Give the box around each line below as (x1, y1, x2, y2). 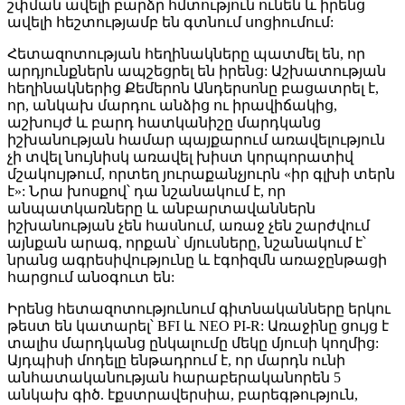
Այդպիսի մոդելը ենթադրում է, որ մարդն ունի (7, 353, 345, 369)
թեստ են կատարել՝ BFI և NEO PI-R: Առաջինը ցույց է (7, 318, 389, 334)
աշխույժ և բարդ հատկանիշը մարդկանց (7, 115, 321, 131)
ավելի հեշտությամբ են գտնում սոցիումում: (7, 14, 334, 31)
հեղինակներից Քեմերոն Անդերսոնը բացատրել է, (7, 80, 379, 97)
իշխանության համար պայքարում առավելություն (7, 132, 385, 148)
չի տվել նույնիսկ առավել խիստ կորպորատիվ (7, 149, 353, 165)
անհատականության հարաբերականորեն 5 (7, 370, 341, 386)
